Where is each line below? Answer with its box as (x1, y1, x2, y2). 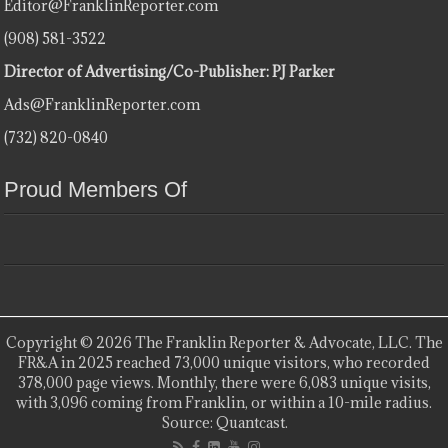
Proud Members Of (4, 176, 188, 202)
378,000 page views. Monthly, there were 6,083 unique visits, (17, 372, 431, 392)
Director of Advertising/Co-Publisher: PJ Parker (4, 61, 336, 81)
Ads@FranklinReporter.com (4, 94, 201, 114)
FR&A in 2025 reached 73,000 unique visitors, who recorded (18, 352, 430, 372)
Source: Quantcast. (160, 412, 288, 432)
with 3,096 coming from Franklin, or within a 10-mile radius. (16, 392, 432, 412)
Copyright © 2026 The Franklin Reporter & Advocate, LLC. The (5, 332, 443, 352)
